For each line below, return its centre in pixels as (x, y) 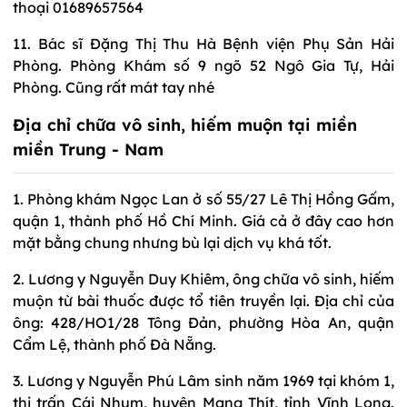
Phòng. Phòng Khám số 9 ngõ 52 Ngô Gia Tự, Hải (203, 65)
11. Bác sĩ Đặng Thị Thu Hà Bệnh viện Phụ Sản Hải (203, 43)
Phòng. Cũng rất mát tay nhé (114, 87)
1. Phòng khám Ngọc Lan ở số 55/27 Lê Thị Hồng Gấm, (203, 199)
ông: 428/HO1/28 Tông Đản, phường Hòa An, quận (203, 322)
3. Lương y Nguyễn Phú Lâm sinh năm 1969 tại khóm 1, (203, 380)
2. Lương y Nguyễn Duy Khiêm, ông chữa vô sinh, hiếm (203, 278)
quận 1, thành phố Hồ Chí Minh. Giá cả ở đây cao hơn (203, 220)
